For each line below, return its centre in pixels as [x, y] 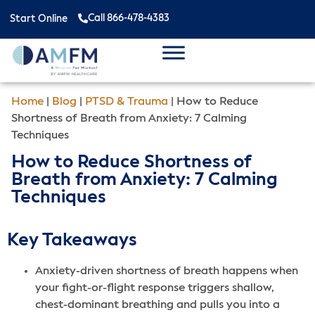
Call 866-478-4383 [129, 18]
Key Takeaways [72, 241]
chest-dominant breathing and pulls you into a [157, 306]
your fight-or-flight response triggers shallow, [155, 289]
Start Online [39, 19]
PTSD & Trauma [127, 102]
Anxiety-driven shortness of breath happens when [167, 272]
